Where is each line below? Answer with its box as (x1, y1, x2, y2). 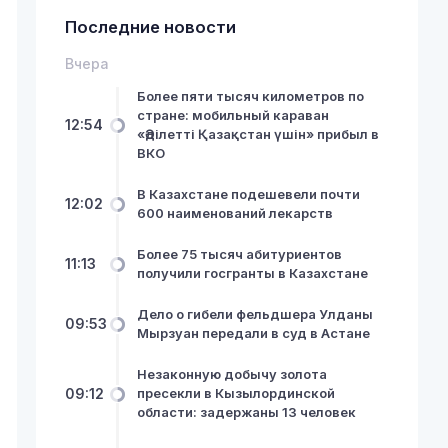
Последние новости (65, 16, 237, 37)
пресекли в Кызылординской (136, 385, 335, 402)
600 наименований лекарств (136, 205, 333, 222)
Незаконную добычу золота (136, 366, 327, 383)
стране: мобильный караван (136, 106, 329, 123)
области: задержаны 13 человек (136, 404, 356, 421)
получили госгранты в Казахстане (136, 265, 368, 282)
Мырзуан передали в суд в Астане (136, 325, 370, 342)
